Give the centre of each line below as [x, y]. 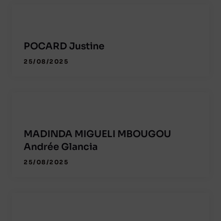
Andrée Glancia [61, 147]
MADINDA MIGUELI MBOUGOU [97, 134]
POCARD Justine [64, 47]
